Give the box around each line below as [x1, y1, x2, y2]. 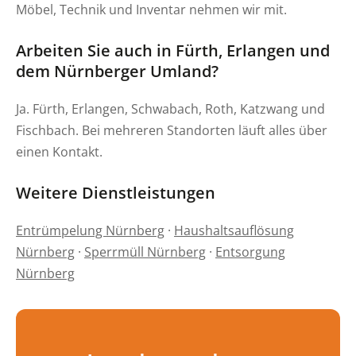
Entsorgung [215, 242, 285, 261]
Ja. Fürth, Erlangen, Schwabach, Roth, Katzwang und [16, 99, 325, 118]
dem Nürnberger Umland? [16, 60, 219, 82]
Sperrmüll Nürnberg [84, 242, 206, 261]
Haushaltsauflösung [174, 221, 294, 240]
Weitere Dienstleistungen [16, 182, 215, 204]
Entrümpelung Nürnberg [16, 221, 164, 240]
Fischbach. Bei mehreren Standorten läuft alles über [16, 120, 327, 139]
